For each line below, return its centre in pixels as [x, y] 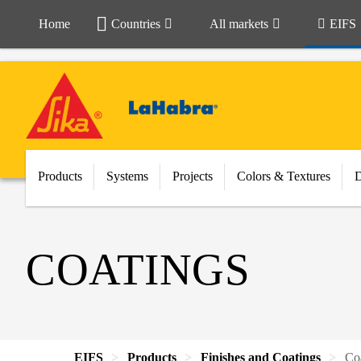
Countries [136, 24]
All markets [239, 24]
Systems [127, 176]
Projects [193, 176]
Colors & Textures [284, 176]
